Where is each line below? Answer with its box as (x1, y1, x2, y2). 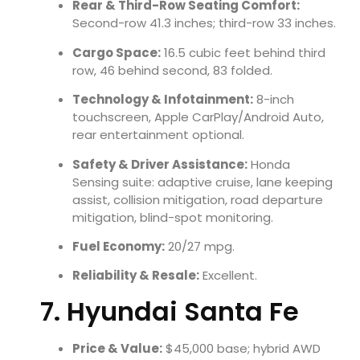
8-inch (253, 91, 294, 108)
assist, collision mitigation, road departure (72, 190, 323, 208)
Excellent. (199, 267, 257, 284)
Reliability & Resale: (72, 267, 199, 284)
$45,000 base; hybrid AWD (162, 339, 321, 357)
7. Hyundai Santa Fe (40, 292, 299, 329)
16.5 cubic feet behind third (161, 43, 325, 61)
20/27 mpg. (165, 238, 235, 256)
